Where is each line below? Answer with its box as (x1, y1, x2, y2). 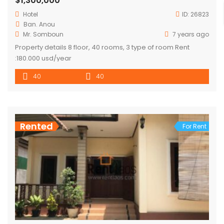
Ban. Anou (23, 20, 55, 29)
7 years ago (171, 30, 209, 39)
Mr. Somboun (23, 30, 63, 39)
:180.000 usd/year (15, 53, 71, 63)
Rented (20, 120, 53, 133)
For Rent (182, 122, 206, 131)
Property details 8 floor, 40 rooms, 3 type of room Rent (15, 42, 189, 52)
